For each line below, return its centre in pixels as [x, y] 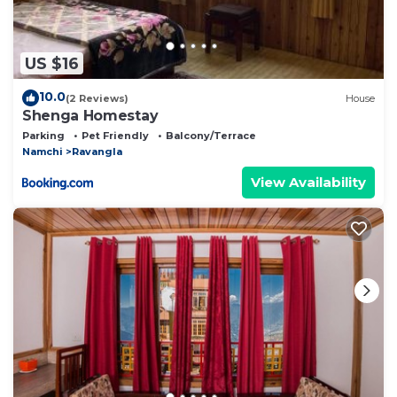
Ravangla [97, 152]
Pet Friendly [115, 136]
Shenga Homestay [90, 116]
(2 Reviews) [97, 98]
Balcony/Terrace [211, 136]
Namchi [43, 152]
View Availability [308, 183]
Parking [43, 136]
